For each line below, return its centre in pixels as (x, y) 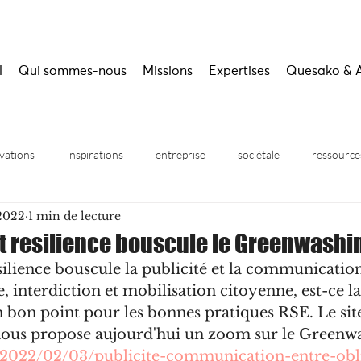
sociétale (259, 154)
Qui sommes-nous (73, 71)
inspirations (95, 154)
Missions (168, 71)
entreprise (180, 154)
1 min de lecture (75, 216)
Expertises (239, 71)
